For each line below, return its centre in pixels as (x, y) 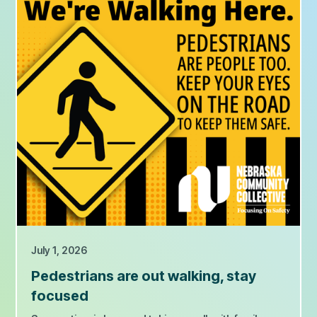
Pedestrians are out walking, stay (144, 276)
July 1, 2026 (59, 250)
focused (60, 296)
